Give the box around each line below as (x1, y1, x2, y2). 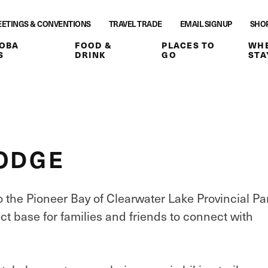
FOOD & (75, 39, 112, 51)
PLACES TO (162, 39, 215, 51)
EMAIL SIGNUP (179, 18, 232, 29)
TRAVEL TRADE (108, 18, 162, 29)
